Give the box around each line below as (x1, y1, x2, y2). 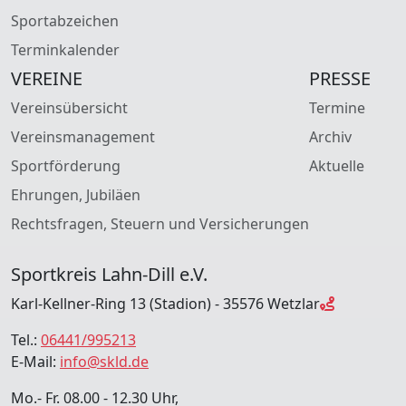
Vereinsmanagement (11, 126, 155, 147)
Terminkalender (11, 39, 120, 60)
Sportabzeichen (11, 10, 119, 31)
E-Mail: (11, 351, 60, 372)
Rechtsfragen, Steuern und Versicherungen (11, 213, 309, 234)
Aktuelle (309, 155, 364, 176)
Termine (309, 97, 365, 118)
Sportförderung (11, 155, 121, 176)
